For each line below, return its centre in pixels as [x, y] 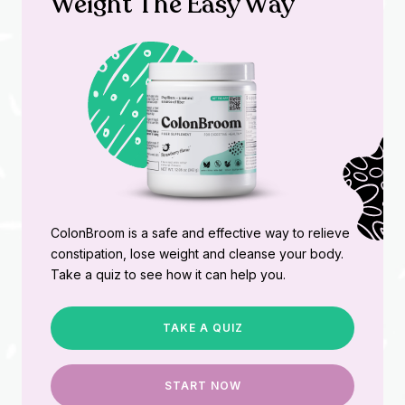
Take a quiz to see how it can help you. [168, 274]
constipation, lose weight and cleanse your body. [197, 254]
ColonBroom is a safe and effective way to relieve [200, 233]
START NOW [202, 386]
